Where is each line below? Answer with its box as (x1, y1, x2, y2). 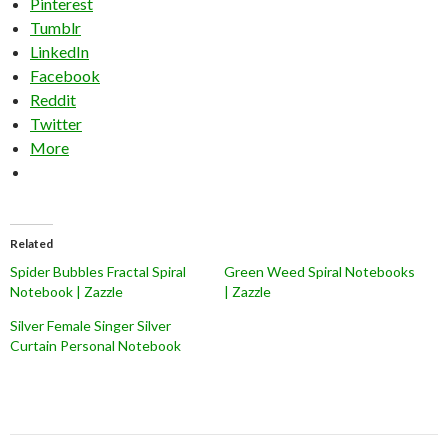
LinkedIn (30, 41, 89, 61)
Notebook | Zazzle (10, 282, 123, 300)
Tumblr (30, 17, 81, 37)
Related (10, 235, 53, 251)
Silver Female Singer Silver (10, 316, 171, 334)
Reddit (30, 89, 76, 109)
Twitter (30, 113, 82, 133)
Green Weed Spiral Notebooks (224, 262, 415, 280)
